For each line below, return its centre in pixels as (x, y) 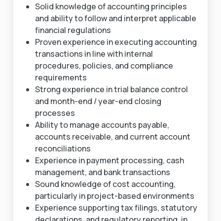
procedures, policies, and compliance (104, 66)
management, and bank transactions (102, 172)
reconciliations (63, 148)
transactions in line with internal (94, 54)
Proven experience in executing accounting (116, 42)
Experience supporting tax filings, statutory (116, 208)
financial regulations (73, 30)
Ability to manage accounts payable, (102, 125)
